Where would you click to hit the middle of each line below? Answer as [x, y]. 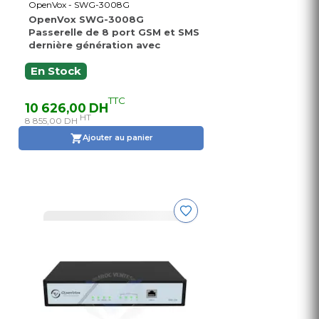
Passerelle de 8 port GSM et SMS [114, 32]
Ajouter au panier [117, 138]
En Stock [56, 71]
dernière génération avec [94, 45]
